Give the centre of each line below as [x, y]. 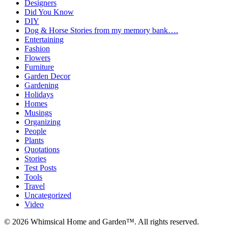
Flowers [37, 58]
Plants [34, 140]
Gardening [41, 85]
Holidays [39, 94]
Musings [38, 112]
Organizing [42, 122]
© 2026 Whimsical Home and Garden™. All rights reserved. [102, 221]
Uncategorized [48, 195]
